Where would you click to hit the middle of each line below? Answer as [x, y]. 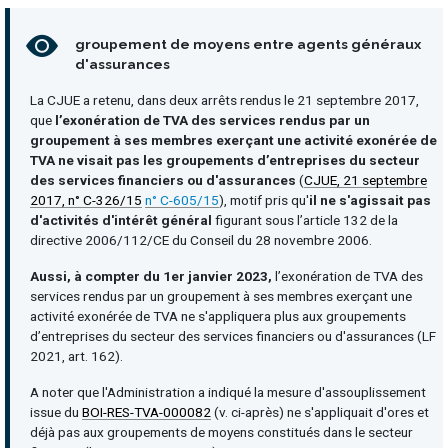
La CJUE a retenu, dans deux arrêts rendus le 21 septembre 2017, [224, 100]
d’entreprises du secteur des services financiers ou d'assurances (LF [233, 336]
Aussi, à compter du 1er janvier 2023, [152, 276]
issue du [56, 412]
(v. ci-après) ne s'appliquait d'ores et [320, 412]
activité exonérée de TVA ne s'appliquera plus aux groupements [218, 316]
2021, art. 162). [76, 356]
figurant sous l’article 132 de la [306, 220]
